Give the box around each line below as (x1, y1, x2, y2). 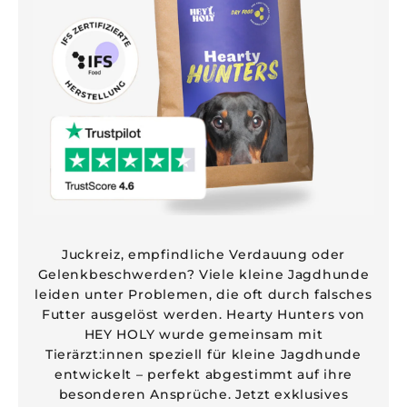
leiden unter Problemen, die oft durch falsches (35, 286, 372, 303)
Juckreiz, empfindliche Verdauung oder (62, 246, 345, 263)
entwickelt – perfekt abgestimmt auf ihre (54, 366, 352, 382)
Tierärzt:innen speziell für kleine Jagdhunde (45, 346, 362, 362)
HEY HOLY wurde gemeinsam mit (84, 326, 323, 342)
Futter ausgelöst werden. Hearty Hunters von (41, 306, 366, 323)
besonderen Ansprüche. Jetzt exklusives (58, 386, 349, 402)
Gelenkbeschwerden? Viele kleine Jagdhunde (37, 266, 370, 283)
